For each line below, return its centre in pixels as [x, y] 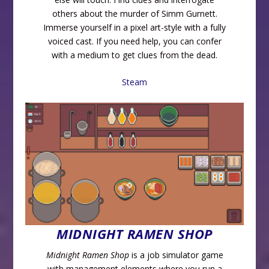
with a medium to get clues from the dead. [134, 55]
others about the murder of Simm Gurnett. [134, 13]
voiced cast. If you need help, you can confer [134, 41]
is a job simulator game [176, 255]
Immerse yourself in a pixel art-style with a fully [134, 27]
